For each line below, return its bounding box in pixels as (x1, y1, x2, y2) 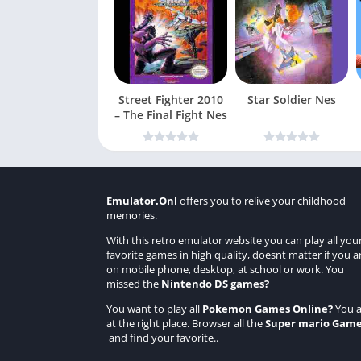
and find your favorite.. (106, 330, 218, 345)
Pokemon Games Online (202, 301, 328, 316)
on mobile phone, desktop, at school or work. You (106, 262, 344, 276)
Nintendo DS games (161, 276, 264, 291)
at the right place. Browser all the (106, 316, 265, 330)
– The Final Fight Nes (114, 107, 227, 122)
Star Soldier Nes (247, 92, 336, 107)
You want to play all (106, 301, 202, 316)
